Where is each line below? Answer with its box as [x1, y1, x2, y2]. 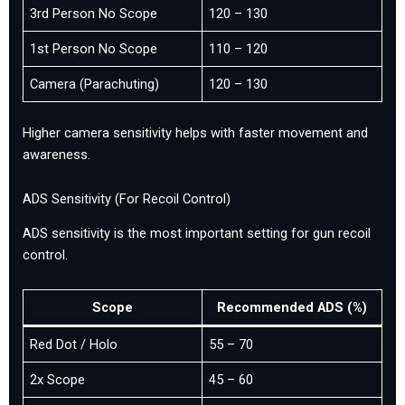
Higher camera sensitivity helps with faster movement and [23, 124, 368, 141]
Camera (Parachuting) [30, 75, 160, 92]
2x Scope [30, 371, 86, 388]
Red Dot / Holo [30, 335, 118, 353]
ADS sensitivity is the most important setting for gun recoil [23, 225, 371, 242]
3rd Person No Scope [30, 5, 158, 22]
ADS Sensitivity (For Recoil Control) [23, 191, 231, 208]
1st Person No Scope [30, 40, 158, 57]
